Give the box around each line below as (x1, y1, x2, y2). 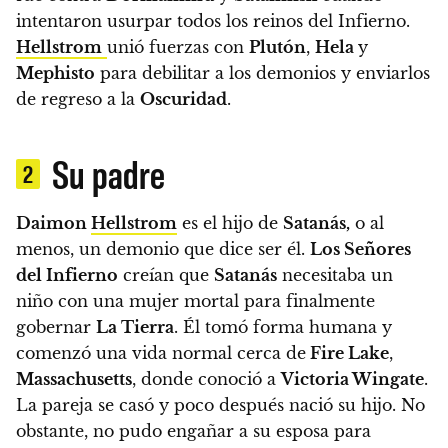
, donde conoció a (132, 368, 281, 389)
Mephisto (16, 62, 95, 83)
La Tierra (96, 316, 174, 337)
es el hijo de (177, 212, 283, 233)
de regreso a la (16, 88, 140, 109)
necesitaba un (277, 264, 393, 285)
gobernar (16, 316, 96, 337)
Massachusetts (16, 368, 132, 389)
